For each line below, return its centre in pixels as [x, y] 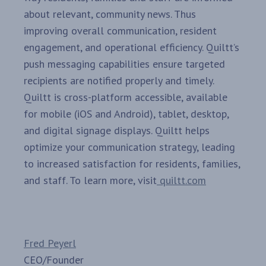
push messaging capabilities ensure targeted [124, 64]
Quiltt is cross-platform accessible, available [126, 97]
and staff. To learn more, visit [90, 180]
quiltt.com [181, 180]
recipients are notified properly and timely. [119, 80]
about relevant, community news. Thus [110, 14]
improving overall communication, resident [120, 30]
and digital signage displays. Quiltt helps [117, 130]
